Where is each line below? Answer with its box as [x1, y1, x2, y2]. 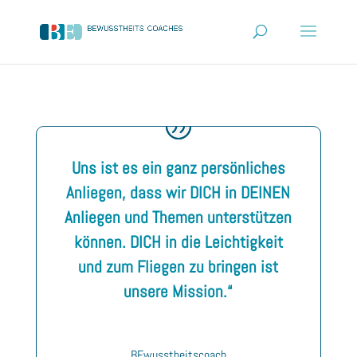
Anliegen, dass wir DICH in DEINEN [66, 181, 291, 203]
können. [73, 230, 130, 253]
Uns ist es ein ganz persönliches [71, 156, 285, 178]
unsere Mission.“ [124, 280, 233, 302]
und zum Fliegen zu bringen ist [78, 255, 279, 277]
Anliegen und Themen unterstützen [65, 206, 292, 228]
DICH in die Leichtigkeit [129, 230, 283, 253]
